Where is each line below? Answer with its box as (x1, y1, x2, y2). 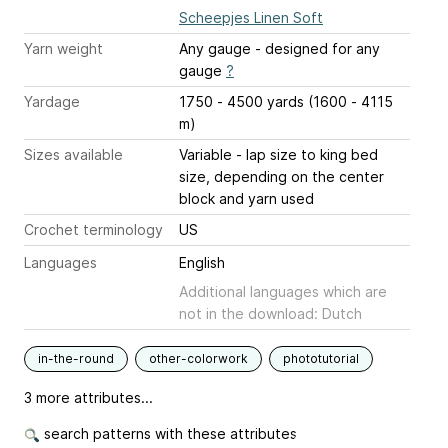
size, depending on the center (179, 168, 384, 186)
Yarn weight (24, 40, 103, 58)
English (179, 254, 225, 272)
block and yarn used (179, 190, 314, 208)
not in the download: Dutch (179, 305, 362, 323)
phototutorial (283, 351, 359, 367)
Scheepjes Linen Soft (179, 9, 323, 27)
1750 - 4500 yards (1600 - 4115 (179, 93, 393, 111)
